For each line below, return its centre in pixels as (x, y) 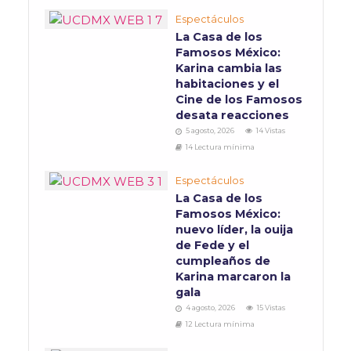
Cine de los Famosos (239, 100)
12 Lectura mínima (220, 324)
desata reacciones (234, 116)
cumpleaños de (223, 261)
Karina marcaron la (233, 277)
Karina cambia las (229, 69)
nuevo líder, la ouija (234, 230)
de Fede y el (212, 246)
